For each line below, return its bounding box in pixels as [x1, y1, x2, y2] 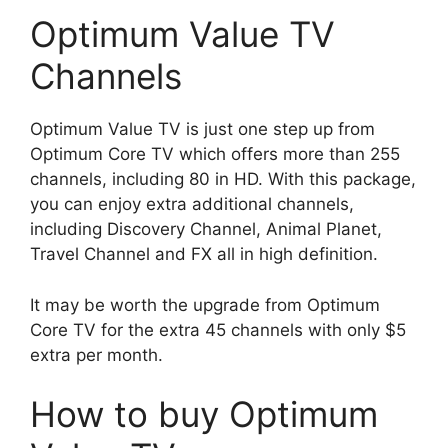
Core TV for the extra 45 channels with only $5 [30, 319, 406, 340]
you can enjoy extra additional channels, [30, 194, 354, 215]
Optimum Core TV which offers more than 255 [30, 144, 400, 165]
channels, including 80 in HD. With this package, [30, 169, 416, 190]
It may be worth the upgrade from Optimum [30, 294, 380, 315]
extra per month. [30, 344, 163, 365]
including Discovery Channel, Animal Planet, [30, 219, 382, 240]
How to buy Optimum [30, 393, 378, 436]
